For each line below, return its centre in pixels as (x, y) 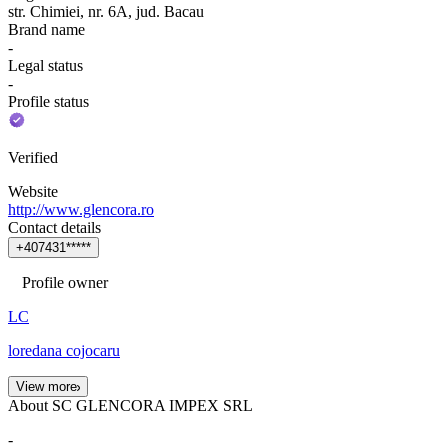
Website (33, 191)
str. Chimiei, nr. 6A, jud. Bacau (106, 11)
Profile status (48, 101)
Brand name (46, 29)
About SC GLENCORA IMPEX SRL (130, 405)
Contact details (54, 227)
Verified (33, 157)
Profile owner (65, 282)
